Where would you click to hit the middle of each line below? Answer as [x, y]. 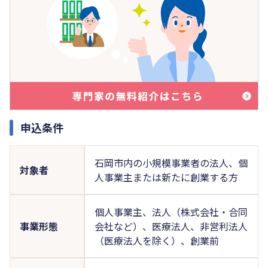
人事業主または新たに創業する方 [166, 177]
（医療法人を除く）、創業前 [156, 240]
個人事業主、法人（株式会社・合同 [171, 211]
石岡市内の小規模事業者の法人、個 [171, 162]
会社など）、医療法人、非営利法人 [171, 226]
